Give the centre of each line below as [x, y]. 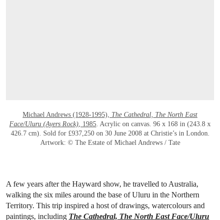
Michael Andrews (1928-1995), [67, 115]
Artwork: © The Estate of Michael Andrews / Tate [110, 143]
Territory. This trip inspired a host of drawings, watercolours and [105, 206]
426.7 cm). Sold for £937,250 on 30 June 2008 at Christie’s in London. [110, 134]
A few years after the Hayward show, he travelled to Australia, [102, 184]
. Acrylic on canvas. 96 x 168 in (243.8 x [153, 124]
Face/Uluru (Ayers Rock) [44, 124]
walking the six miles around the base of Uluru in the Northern [103, 195]
